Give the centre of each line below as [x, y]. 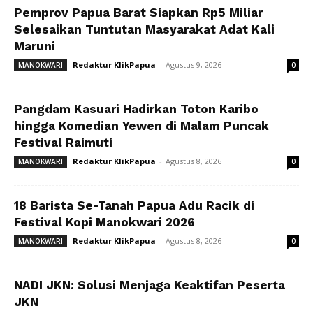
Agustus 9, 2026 [194, 64]
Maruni [35, 46]
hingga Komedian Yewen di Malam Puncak [141, 125]
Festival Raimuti [63, 142]
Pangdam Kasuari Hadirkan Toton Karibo [136, 109]
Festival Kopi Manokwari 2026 [104, 222]
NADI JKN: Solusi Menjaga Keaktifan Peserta [150, 285]
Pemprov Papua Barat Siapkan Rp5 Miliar [138, 12]
